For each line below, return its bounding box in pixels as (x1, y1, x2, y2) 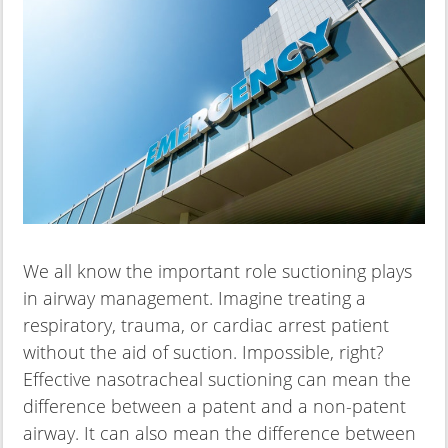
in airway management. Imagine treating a (23, 285, 366, 310)
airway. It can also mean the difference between (23, 420, 416, 445)
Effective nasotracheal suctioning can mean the (23, 366, 411, 391)
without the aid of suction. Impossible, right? (23, 339, 384, 364)
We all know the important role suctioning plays (23, 258, 412, 283)
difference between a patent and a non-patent (23, 393, 406, 418)
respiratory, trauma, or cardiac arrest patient (23, 312, 389, 337)
